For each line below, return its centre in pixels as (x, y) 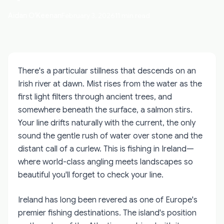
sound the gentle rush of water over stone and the (110, 136)
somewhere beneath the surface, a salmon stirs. (105, 110)
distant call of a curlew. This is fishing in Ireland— (106, 149)
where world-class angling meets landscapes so (105, 162)
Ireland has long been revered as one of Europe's (108, 200)
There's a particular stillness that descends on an (107, 71)
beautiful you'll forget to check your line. (91, 175)
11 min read (132, 15)
